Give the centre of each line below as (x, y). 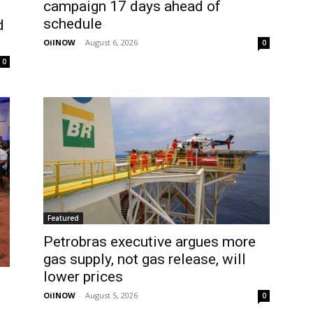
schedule (73, 24)
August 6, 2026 (111, 42)
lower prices (83, 276)
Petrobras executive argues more (150, 241)
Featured (63, 218)
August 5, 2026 (111, 295)
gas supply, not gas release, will (145, 259)
